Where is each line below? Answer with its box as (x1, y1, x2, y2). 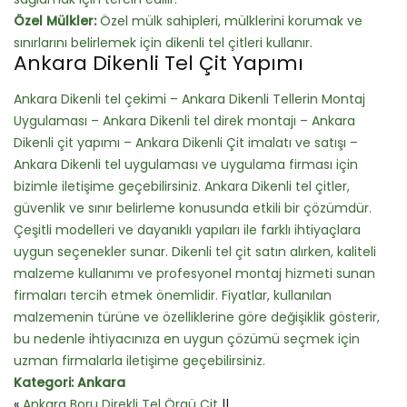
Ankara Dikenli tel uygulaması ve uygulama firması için (14, 154, 358, 174)
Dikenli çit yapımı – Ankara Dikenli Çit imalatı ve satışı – (14, 133, 358, 152)
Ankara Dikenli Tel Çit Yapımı (14, 48, 303, 77)
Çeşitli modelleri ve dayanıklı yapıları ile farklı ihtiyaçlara (14, 220, 361, 239)
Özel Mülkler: (14, 11, 96, 30)
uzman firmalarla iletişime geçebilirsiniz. (14, 351, 265, 370)
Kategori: (14, 372, 77, 392)
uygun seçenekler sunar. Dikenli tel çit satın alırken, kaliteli (14, 242, 376, 261)
